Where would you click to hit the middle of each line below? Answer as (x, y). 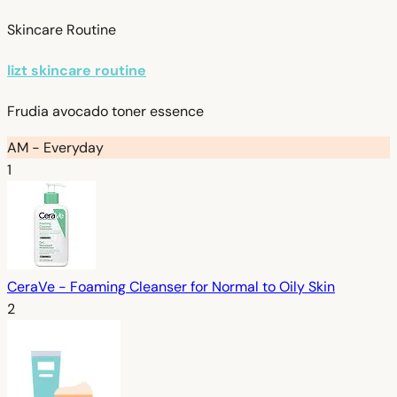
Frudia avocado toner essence (105, 112)
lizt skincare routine (77, 71)
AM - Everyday (55, 148)
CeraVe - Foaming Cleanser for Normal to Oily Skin (171, 287)
